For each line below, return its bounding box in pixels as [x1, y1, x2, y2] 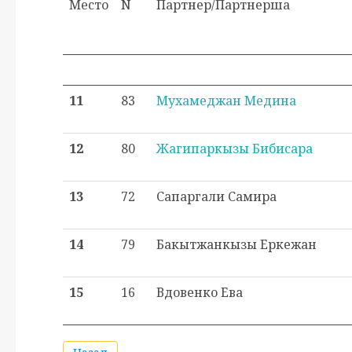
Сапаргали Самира [156, 188, 277, 205]
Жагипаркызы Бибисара [156, 140, 313, 157]
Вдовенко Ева [156, 284, 243, 301]
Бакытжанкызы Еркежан [156, 236, 317, 253]
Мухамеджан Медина [156, 92, 296, 109]
